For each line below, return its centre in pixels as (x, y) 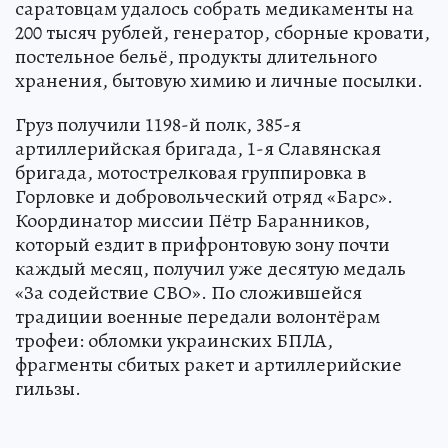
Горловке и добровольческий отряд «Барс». (204, 196)
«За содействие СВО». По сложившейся (188, 292)
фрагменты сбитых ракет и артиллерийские (208, 364)
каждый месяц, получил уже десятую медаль (210, 268)
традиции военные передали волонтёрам (197, 316)
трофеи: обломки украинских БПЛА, (174, 340)
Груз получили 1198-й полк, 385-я (158, 124)
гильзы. (48, 388)
